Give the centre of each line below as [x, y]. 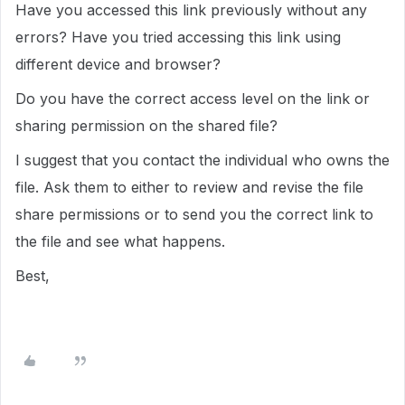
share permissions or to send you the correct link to [194, 214]
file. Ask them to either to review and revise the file [189, 187]
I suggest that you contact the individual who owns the [202, 160]
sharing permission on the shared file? [146, 126]
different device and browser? [118, 64]
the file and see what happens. [122, 241]
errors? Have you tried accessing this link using [178, 37]
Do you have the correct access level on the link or [193, 99]
